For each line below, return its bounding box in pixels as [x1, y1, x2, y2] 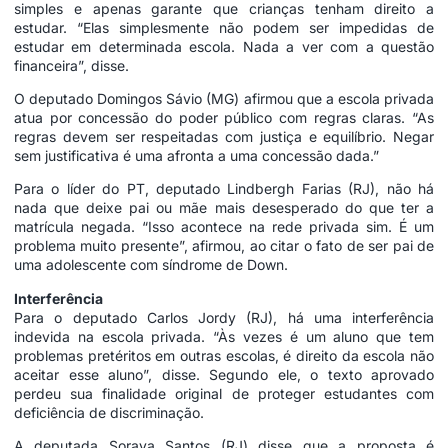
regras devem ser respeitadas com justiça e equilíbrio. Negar [14, 128, 434, 146]
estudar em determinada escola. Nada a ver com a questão [14, 37, 434, 55]
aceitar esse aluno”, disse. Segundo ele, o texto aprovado [14, 365, 434, 383]
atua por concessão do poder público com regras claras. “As [14, 109, 434, 127]
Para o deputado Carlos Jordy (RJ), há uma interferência [14, 308, 434, 326]
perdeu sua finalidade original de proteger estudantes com [14, 384, 434, 402]
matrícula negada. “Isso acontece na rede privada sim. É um [14, 218, 434, 236]
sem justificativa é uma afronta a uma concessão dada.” [14, 147, 379, 165]
